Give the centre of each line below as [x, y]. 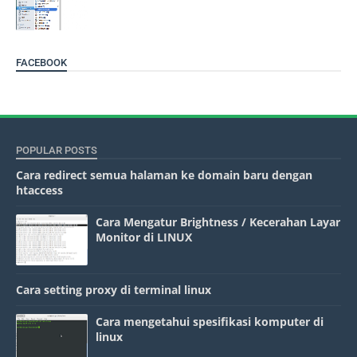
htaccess [39, 190]
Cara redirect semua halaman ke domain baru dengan [164, 175]
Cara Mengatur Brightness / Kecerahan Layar [218, 222]
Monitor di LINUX [144, 237]
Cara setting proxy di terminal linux [114, 290]
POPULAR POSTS [57, 150]
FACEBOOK [41, 63]
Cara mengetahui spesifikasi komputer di [210, 322]
